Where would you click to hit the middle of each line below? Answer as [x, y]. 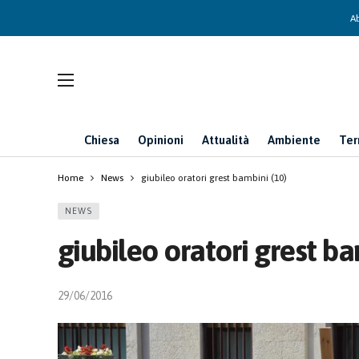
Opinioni [161, 140]
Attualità [226, 140]
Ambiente [294, 140]
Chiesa [102, 140]
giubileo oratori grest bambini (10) [214, 178]
